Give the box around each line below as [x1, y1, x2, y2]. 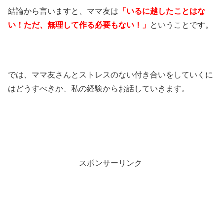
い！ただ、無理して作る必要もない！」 [8, 20, 150, 29]
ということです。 [150, 20, 213, 29]
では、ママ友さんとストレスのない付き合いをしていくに [8, 70, 213, 79]
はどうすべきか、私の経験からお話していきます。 [8, 84, 189, 93]
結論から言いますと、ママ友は [8, 6, 118, 15]
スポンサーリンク [79, 158, 142, 167]
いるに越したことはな [126, 6, 205, 15]
